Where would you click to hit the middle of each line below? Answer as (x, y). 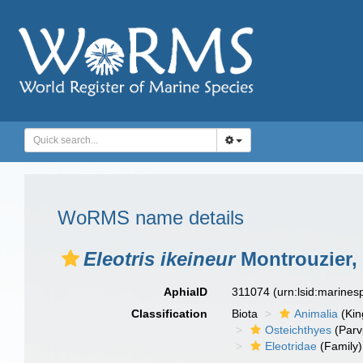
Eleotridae (291, 346)
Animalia (316, 314)
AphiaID (186, 292)
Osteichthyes (299, 330)
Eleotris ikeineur (159, 259)
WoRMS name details (151, 218)
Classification (170, 314)
